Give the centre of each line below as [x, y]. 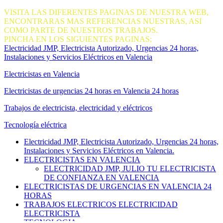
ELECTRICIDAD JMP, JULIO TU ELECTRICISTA [130, 168]
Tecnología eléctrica [35, 124]
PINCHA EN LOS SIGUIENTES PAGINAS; [78, 39]
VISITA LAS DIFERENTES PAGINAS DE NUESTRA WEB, [106, 12]
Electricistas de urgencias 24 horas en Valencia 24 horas [91, 91]
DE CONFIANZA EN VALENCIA [102, 177]
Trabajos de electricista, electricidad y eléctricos [78, 108]
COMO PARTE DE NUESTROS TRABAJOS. [81, 30]
